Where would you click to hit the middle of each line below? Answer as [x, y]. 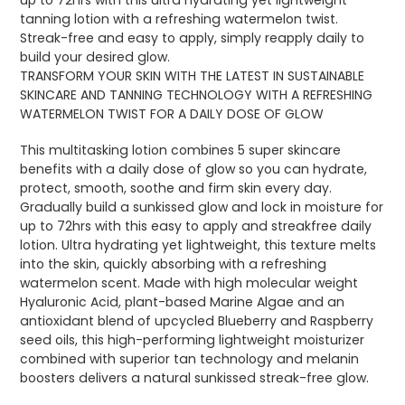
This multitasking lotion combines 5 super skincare [180, 151]
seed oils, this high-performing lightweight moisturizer [192, 340]
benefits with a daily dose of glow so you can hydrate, [193, 170]
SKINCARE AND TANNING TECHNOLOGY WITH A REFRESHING [196, 94]
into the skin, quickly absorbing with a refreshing [173, 264]
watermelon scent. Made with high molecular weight [189, 283]
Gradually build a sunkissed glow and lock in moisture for [202, 207]
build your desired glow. [95, 57]
